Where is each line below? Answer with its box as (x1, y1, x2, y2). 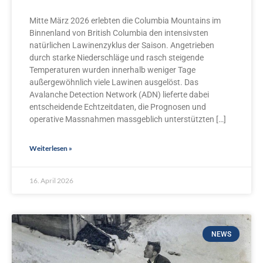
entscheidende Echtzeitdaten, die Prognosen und (29, 102, 206, 112)
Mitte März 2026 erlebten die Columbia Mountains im (29, 16, 221, 26)
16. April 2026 (29, 176, 73, 186)
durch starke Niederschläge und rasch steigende (29, 53, 204, 63)
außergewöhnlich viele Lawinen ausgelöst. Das (29, 77, 198, 87)
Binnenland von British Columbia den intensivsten (29, 28, 208, 38)
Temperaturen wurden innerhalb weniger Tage (29, 65, 195, 75)
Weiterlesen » (29, 144, 72, 153)
